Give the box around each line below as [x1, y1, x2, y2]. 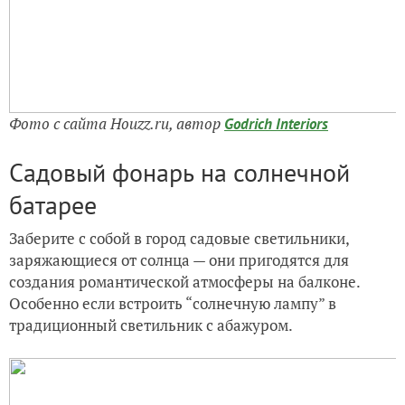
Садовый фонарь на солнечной [9, 155, 350, 189]
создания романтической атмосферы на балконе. [9, 270, 360, 292]
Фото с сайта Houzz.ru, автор [9, 112, 224, 134]
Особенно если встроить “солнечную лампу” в [9, 292, 336, 314]
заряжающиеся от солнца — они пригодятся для [9, 249, 349, 270]
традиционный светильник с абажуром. [9, 314, 296, 335]
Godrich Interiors [224, 113, 328, 134]
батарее [9, 187, 97, 221]
